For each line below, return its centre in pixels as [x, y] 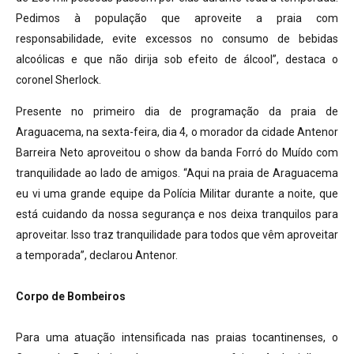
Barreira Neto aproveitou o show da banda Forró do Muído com [177, 153]
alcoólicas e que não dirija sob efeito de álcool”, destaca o [177, 59]
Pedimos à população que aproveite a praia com [177, 18]
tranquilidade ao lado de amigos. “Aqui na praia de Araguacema [177, 173]
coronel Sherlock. [58, 79]
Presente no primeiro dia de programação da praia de [177, 112]
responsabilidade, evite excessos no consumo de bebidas [177, 38]
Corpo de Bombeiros [71, 297]
